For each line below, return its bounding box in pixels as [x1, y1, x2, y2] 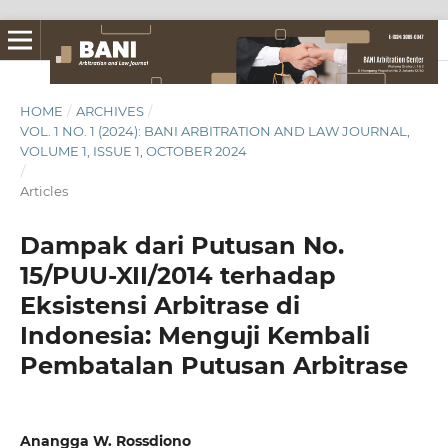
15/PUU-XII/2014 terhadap [19, 260, 336, 290]
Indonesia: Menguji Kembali [19, 320, 370, 350]
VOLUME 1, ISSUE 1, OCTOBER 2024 [19, 142, 247, 159]
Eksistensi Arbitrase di [19, 290, 300, 320]
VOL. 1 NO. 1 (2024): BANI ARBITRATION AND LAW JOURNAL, [19, 122, 410, 139]
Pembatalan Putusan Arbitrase [19, 350, 408, 380]
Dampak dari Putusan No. [19, 230, 344, 260]
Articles [19, 182, 68, 199]
